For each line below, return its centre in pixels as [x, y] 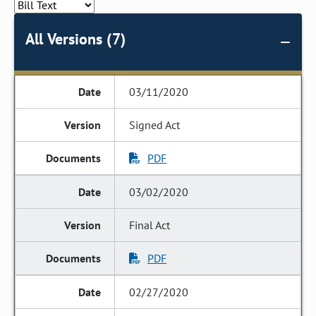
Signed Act [155, 125]
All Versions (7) [75, 39]
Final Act [150, 225]
